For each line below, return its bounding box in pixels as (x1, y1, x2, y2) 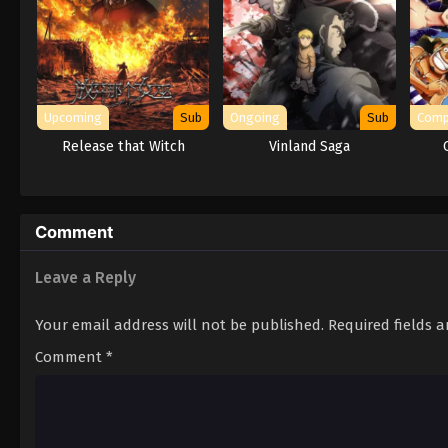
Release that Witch (61, 137, 185, 155)
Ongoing (230, 109, 281, 125)
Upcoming (44, 109, 102, 125)
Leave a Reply (35, 267, 136, 287)
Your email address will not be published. (35, 315, 324, 334)
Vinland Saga (269, 137, 351, 155)
